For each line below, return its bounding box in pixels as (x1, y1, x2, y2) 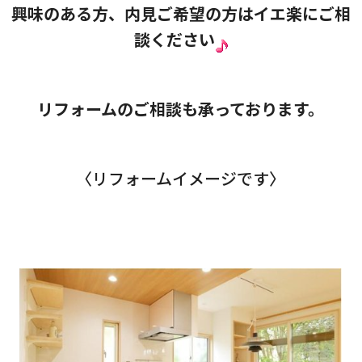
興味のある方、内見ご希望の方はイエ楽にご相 (11, 2, 351, 26)
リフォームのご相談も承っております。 (37, 97, 325, 121)
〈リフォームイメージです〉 (76, 166, 286, 191)
